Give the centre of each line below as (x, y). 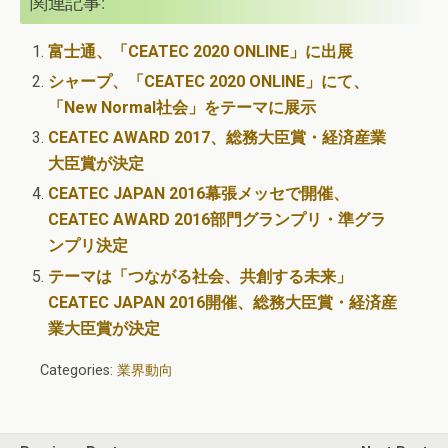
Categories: (78, 370)
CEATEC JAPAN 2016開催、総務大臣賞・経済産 (223, 302)
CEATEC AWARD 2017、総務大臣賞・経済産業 (217, 138)
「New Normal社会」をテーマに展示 (182, 108)
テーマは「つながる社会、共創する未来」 (200, 276)
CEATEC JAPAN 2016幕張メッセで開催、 (199, 194)
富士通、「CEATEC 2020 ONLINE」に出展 (201, 51)
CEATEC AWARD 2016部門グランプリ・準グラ (217, 220)
